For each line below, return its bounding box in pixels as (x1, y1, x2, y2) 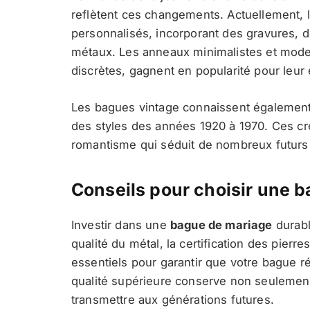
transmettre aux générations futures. (71, 293, 274, 307)
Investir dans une (71, 218, 170, 232)
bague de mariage (170, 218, 273, 232)
